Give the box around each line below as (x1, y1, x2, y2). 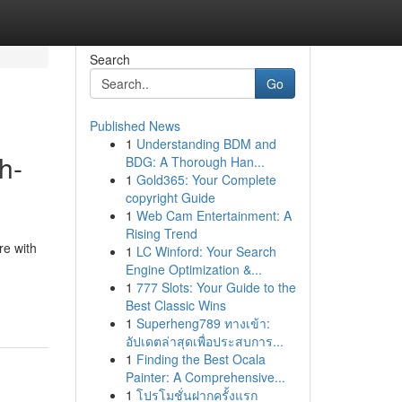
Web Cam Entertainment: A (135, 206, 292, 224)
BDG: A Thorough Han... (125, 153, 265, 170)
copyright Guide (125, 188, 215, 206)
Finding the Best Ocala (135, 350, 266, 368)
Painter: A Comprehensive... (125, 368, 285, 386)
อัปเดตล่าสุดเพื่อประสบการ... (125, 332, 284, 350)
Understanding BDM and (135, 135, 276, 153)
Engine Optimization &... (125, 260, 262, 278)
